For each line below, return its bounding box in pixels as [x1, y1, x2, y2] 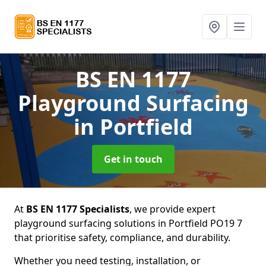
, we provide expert [129, 202, 216, 216]
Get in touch [103, 153, 163, 166]
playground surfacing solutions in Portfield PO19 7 [14, 217, 242, 230]
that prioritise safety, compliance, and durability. [14, 231, 230, 244]
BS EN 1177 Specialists [26, 202, 129, 216]
